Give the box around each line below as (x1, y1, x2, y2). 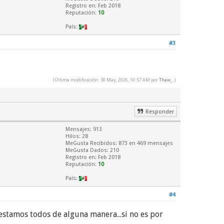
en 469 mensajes (127, 140, 173, 146)
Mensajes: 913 (65, 126, 102, 132)
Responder (145, 108, 174, 115)
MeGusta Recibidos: (65, 140, 118, 146)
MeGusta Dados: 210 (65, 147, 119, 153)
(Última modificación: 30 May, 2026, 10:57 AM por (53, 77, 159, 82)
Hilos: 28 (65, 133, 88, 139)
